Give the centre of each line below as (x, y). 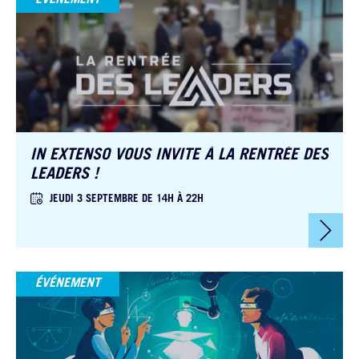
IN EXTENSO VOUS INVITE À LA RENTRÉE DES (179, 156)
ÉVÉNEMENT (68, 283)
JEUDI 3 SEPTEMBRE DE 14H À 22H (127, 200)
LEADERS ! (65, 175)
